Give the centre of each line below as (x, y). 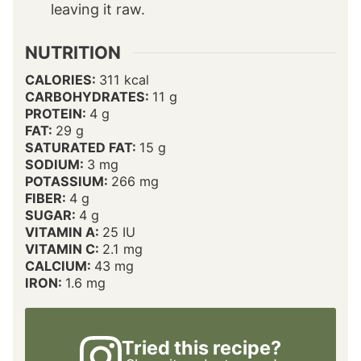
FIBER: (47, 198)
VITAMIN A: (64, 232)
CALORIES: (62, 79)
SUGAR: (52, 215)
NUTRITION (73, 52)
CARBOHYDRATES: (89, 96)
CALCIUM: (60, 266)
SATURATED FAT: (82, 147)
